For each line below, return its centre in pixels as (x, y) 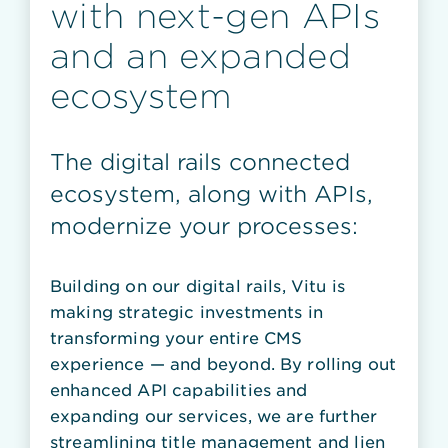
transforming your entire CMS (176, 336)
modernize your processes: (204, 225)
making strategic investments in (186, 310)
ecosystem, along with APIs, (211, 193)
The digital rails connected (200, 161)
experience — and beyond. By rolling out (223, 362)
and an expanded (200, 55)
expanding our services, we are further (214, 414)
